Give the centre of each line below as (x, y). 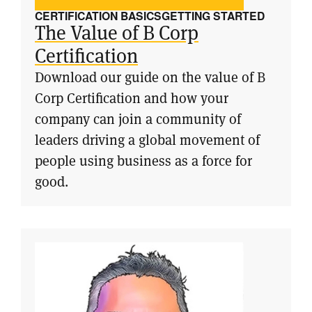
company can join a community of (138, 119)
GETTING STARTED (213, 16)
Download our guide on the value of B (150, 77)
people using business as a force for (143, 161)
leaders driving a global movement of (147, 140)
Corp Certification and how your (132, 98)
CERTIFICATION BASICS (98, 16)
